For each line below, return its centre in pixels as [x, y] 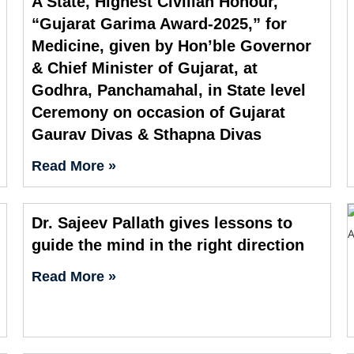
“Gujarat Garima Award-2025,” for [159, 23]
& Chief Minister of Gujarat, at [144, 68]
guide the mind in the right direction [168, 245]
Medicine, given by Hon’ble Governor [171, 45]
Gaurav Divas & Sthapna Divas [146, 134]
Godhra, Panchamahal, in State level [168, 90]
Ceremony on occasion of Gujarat [158, 112]
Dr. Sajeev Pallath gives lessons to [162, 222]
